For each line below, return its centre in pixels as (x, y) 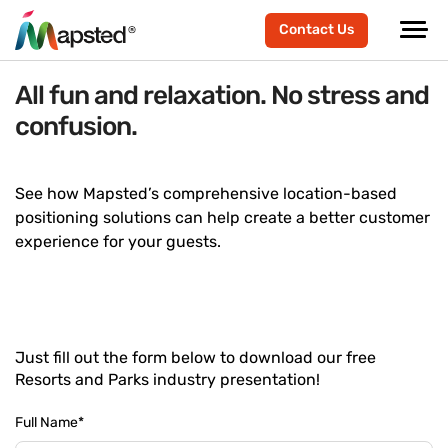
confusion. (76, 126)
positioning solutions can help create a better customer (222, 217)
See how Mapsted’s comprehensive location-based (206, 193)
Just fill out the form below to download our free (195, 357)
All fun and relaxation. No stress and (222, 95)
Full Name (46, 422)
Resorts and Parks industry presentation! (167, 379)
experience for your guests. (118, 241)
